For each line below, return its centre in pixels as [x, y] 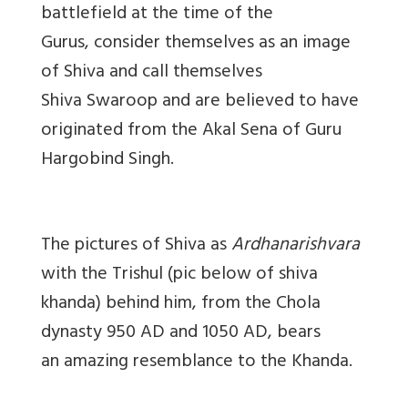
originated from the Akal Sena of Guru [191, 131]
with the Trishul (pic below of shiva [179, 275]
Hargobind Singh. [107, 160]
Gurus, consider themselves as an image [196, 44]
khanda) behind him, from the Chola [181, 304]
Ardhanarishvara [296, 246]
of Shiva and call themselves [152, 73]
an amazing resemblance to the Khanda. [197, 362]
